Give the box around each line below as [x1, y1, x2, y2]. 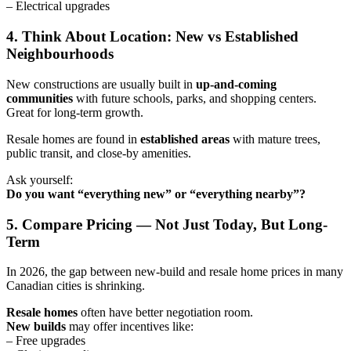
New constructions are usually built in [6, 77, 196, 91]
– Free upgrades [6, 334, 85, 348]
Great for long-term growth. [6, 105, 143, 119]
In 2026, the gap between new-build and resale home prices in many [6, 265, 343, 279]
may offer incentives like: [66, 320, 194, 334]
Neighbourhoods [6, 45, 114, 63]
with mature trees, [230, 132, 320, 146]
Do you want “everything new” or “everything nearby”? [6, 186, 306, 201]
